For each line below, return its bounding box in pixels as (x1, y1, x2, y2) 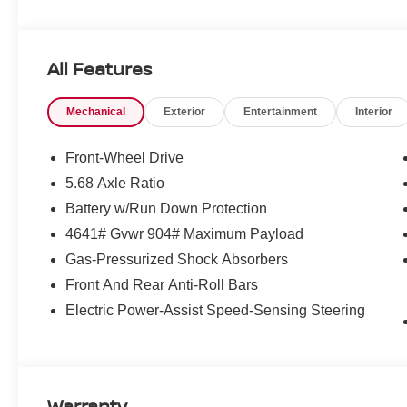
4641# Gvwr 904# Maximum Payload (65, 226, 304, 243)
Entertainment (243, 105, 318, 119)
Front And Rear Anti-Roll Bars (65, 277, 259, 293)
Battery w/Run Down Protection (65, 201, 268, 217)
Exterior (164, 105, 206, 119)
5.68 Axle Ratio (65, 175, 165, 192)
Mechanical (66, 105, 126, 119)
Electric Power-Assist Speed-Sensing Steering (65, 303, 366, 319)
